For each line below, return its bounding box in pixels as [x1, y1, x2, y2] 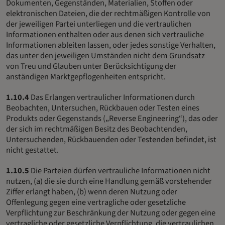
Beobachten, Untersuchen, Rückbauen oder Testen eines [6, 102, 199, 115]
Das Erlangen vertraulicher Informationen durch [29, 91, 195, 104]
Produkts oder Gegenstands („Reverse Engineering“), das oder [6, 113, 218, 125]
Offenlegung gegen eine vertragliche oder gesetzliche [6, 196, 186, 209]
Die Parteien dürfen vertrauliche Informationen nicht [29, 165, 210, 177]
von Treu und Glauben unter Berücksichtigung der [6, 60, 176, 73]
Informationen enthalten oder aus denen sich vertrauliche [6, 29, 204, 41]
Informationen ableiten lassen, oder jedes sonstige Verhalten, [6, 39, 215, 52]
